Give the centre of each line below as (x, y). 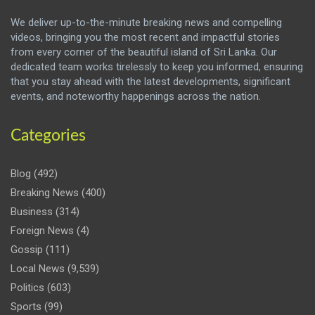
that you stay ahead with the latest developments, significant (150, 82)
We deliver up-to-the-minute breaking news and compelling (146, 23)
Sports (26, 307)
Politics (27, 288)
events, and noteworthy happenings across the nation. (136, 97)
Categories (48, 136)
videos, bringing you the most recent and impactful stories (145, 38)
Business (32, 212)
